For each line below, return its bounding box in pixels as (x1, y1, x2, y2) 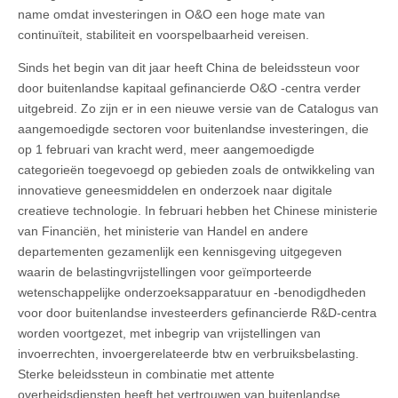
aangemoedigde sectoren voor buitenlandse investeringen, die (18, 121, 369, 136)
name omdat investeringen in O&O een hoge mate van (18, 6, 325, 21)
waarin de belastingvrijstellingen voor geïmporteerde (18, 264, 312, 279)
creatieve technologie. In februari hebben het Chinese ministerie (18, 203, 378, 218)
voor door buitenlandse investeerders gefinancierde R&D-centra (18, 305, 377, 320)
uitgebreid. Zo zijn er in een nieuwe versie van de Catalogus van (18, 100, 378, 115)
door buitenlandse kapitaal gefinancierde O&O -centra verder (18, 80, 361, 95)
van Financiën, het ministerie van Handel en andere (18, 223, 308, 238)
